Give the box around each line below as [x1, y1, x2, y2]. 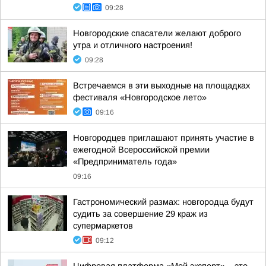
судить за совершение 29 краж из [73, 209, 208, 218]
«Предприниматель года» [73, 157, 177, 166]
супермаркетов [73, 221, 133, 230]
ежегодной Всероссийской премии [73, 145, 210, 154]
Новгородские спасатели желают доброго [73, 28, 241, 38]
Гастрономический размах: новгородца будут [73, 197, 254, 207]
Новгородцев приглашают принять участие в [73, 133, 254, 142]
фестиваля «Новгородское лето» [73, 93, 207, 102]
